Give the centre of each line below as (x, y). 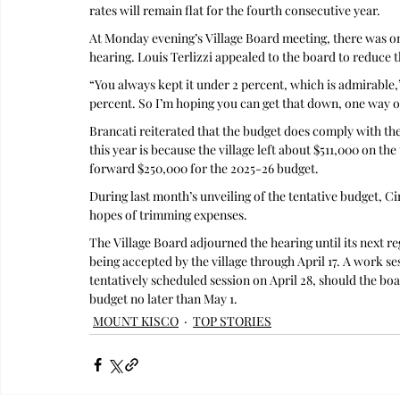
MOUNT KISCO (136, 321)
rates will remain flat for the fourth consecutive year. (235, 10)
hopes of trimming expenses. (168, 215)
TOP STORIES (232, 321)
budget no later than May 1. (163, 299)
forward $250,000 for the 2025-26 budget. (204, 168)
